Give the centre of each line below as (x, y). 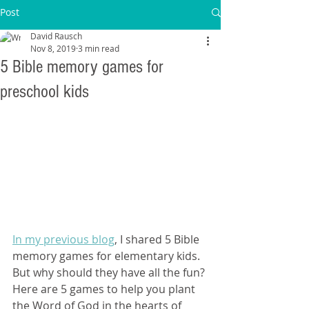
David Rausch (56, 36)
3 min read (99, 48)
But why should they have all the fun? (110, 272)
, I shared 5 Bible (158, 239)
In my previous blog (63, 239)
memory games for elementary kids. (108, 256)
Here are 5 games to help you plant (105, 289)
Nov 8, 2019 (53, 48)
